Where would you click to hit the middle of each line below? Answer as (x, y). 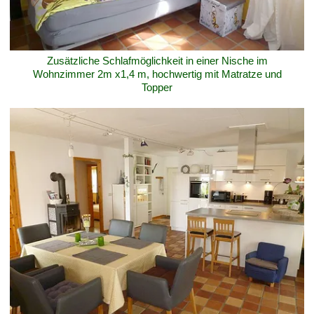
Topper (157, 87)
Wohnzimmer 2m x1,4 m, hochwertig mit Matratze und (157, 74)
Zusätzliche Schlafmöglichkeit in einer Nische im (157, 60)
